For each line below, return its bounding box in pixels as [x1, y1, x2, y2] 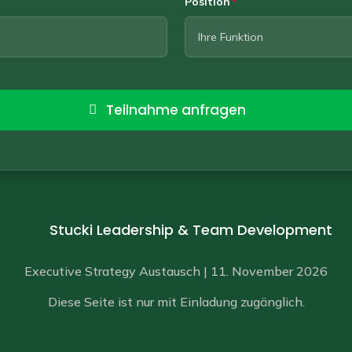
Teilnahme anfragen [106, 101, 247, 120]
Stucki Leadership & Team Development [49, 220, 332, 240]
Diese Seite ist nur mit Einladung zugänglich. [47, 294, 305, 310]
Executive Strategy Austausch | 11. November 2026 [24, 263, 328, 280]
